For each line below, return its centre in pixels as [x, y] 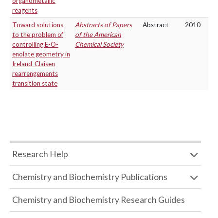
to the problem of [38, 35]
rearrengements [35, 73]
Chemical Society [99, 44]
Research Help [40, 154]
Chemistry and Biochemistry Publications [90, 177]
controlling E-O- [35, 44]
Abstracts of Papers [103, 25]
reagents [25, 10]
